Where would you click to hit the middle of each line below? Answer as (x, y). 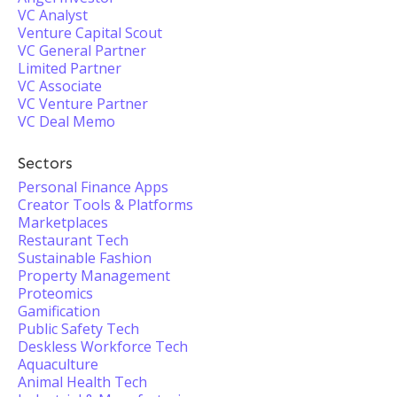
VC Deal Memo (66, 121)
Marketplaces (63, 222)
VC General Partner (82, 51)
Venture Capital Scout (90, 33)
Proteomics (55, 293)
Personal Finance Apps (93, 187)
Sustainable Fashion (85, 258)
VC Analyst (53, 15)
